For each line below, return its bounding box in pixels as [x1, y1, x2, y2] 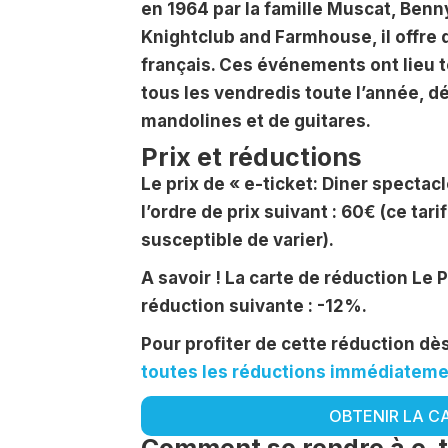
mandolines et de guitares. [140, 111, 371, 131]
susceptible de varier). [140, 230, 334, 250]
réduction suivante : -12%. [140, 296, 367, 316]
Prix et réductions [140, 142, 362, 172]
